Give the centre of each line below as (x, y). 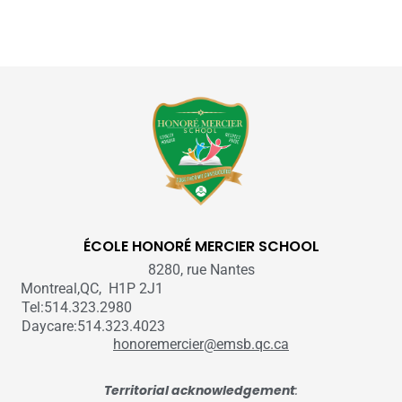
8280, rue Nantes (201, 270)
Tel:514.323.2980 (77, 308)
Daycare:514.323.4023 (93, 327)
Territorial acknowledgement (200, 391)
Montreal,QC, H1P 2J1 (92, 289)
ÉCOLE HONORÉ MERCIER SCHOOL (201, 247)
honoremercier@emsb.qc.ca (201, 345)
